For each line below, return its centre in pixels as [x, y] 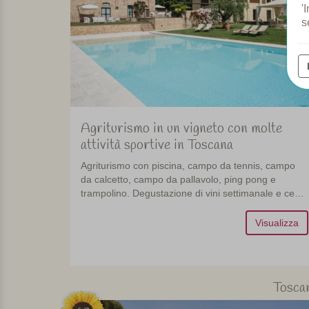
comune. [100, 207]
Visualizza [277, 223]
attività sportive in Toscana [157, 146]
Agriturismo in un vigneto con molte [181, 129]
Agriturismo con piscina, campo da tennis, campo [188, 166]
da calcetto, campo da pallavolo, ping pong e [178, 180]
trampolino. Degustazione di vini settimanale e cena [193, 193]
